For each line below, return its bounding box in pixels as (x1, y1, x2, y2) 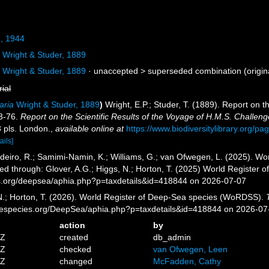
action (59, 220, 86, 230)
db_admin (153, 232, 191, 242)
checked (59, 244, 92, 254)
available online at (55, 124, 124, 133)
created (59, 232, 89, 242)
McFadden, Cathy (153, 256, 221, 266)
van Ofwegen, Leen (153, 244, 228, 254)
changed (59, 256, 93, 266)
